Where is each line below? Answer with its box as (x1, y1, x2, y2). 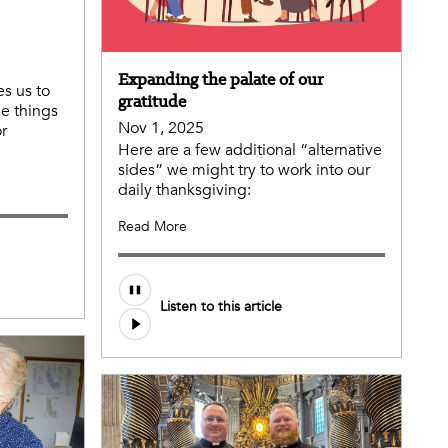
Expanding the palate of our (118, 67, 324, 90)
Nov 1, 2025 (118, 116, 204, 139)
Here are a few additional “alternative (118, 138, 382, 161)
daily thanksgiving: (118, 178, 251, 201)
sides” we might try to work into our (118, 158, 370, 181)
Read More (118, 216, 187, 236)
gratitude (118, 89, 186, 112)
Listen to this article (160, 297, 282, 317)
